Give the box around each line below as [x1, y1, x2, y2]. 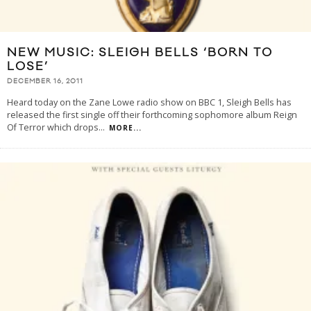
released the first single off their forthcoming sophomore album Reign [7, 109, 297, 121]
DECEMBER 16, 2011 [7, 77, 83, 86]
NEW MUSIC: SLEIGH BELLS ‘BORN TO [7, 44, 273, 60]
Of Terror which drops [7, 121, 99, 134]
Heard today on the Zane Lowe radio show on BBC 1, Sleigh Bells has [7, 96, 292, 109]
